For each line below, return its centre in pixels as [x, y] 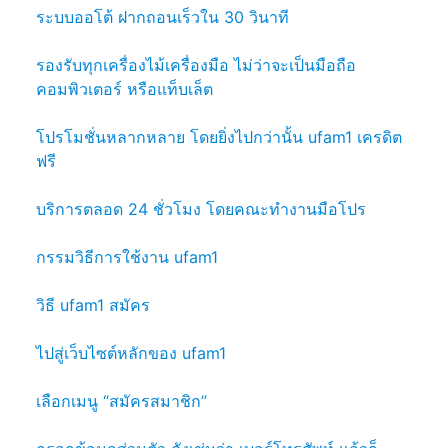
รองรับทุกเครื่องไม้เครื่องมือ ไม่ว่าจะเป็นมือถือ [196, 64]
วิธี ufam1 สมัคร [93, 304]
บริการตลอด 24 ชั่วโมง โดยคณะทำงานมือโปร [201, 208]
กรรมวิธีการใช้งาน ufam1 [127, 256]
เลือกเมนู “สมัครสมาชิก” [121, 400]
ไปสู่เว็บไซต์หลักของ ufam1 [131, 352]
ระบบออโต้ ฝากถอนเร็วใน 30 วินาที [162, 16]
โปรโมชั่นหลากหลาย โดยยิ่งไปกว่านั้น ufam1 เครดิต [219, 136]
